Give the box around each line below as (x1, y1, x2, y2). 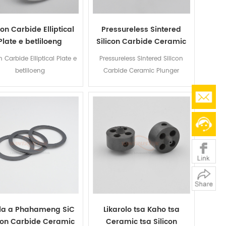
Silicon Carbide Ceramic (96, 36, 187, 48)
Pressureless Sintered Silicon (99, 54, 184, 64)
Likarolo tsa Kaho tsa (103, 204, 180, 216)
